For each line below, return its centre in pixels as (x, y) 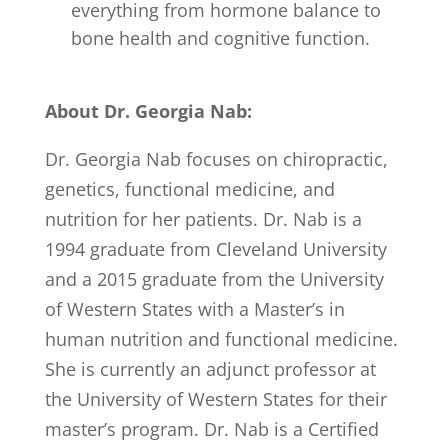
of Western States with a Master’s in (194, 309)
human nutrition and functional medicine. (221, 339)
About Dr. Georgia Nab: (148, 111)
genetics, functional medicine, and (189, 189)
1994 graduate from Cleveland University (215, 249)
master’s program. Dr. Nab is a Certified (211, 429)
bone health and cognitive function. (220, 38)
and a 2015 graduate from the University (214, 279)
